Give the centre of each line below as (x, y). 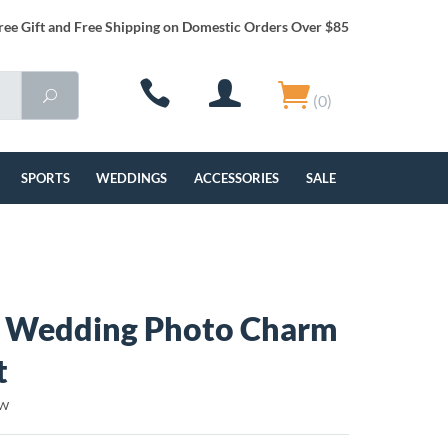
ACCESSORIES (237, 178)
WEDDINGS (132, 178)
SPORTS (45, 178)
